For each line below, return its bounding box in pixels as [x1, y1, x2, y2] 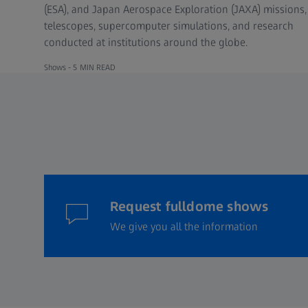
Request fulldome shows [110, 198, 269, 215]
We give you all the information [110, 220, 258, 234]
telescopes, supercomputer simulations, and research [44, 19, 294, 33]
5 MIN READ [73, 63, 116, 73]
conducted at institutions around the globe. [44, 36, 247, 49]
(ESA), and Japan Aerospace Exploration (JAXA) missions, [44, 3, 307, 16]
